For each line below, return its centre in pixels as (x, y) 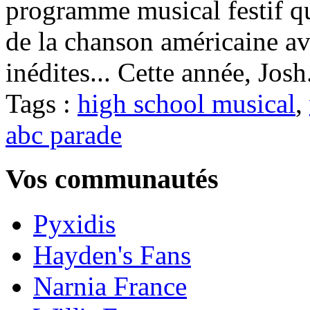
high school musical (186, 103)
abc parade (64, 134)
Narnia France (110, 286)
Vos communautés (112, 179)
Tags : (42, 103)
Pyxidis (74, 224)
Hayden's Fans (112, 255)
